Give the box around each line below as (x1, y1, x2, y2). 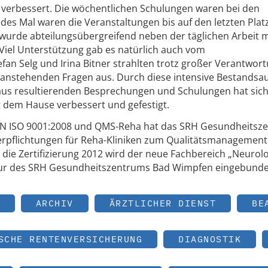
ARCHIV (35, 197, 74, 209)
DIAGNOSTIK (178, 233, 241, 245)
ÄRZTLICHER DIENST (109, 197, 216, 209)
